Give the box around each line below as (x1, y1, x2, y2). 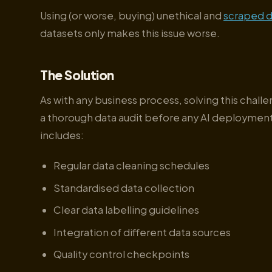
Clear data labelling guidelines (53, 203, 199, 217)
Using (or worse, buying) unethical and (40, 8, 223, 22)
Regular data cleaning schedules (53, 159, 209, 172)
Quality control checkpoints (53, 248, 189, 261)
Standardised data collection (53, 181, 196, 194)
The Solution (40, 67, 115, 84)
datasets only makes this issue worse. (40, 26, 220, 39)
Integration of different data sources (53, 225, 231, 239)
